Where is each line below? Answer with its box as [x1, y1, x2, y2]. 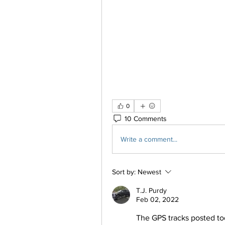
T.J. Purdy [136, 186, 167, 194]
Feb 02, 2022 [136, 195, 179, 203]
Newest [138, 168, 161, 176]
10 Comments [125, 114, 167, 123]
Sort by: [112, 168, 136, 176]
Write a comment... [121, 135, 177, 143]
